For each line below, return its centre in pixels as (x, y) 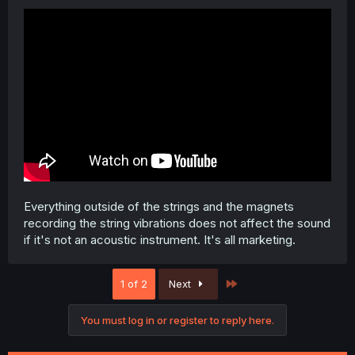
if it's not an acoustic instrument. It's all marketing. (160, 239)
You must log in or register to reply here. (177, 320)
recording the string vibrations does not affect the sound (177, 223)
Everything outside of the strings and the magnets (159, 206)
